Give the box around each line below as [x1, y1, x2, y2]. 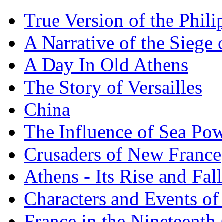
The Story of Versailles [24, 76, 202, 98]
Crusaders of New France [24, 143, 221, 165]
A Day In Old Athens [24, 54, 188, 75]
